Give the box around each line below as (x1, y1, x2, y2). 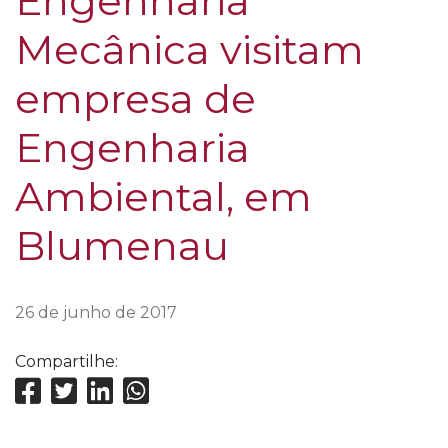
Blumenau (15, 221, 229, 271)
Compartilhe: (15, 352, 118, 372)
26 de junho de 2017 (15, 303, 177, 323)
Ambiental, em (15, 172, 312, 222)
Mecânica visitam (15, 25, 364, 75)
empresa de (15, 74, 256, 124)
